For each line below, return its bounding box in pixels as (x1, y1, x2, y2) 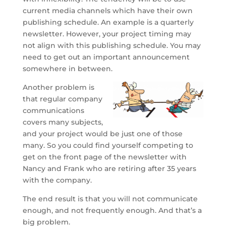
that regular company (22, 94, 102, 103)
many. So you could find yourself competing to (22, 140, 193, 150)
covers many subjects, (22, 117, 103, 127)
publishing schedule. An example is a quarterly (22, 17, 194, 27)
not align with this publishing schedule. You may (22, 40, 201, 50)
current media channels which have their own (22, 6, 193, 15)
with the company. (22, 175, 92, 185)
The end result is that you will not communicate (22, 194, 198, 203)
